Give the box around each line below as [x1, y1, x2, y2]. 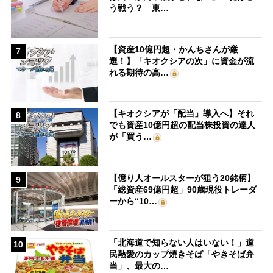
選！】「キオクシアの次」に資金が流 [109, 55, 255, 66]
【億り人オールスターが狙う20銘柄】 [109, 173, 256, 183]
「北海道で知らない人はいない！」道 [109, 237, 255, 247]
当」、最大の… [109, 260, 169, 271]
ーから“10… [109, 196, 158, 207]
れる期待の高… [109, 67, 169, 77]
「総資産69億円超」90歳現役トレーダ [109, 185, 257, 195]
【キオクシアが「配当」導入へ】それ [109, 108, 255, 119]
